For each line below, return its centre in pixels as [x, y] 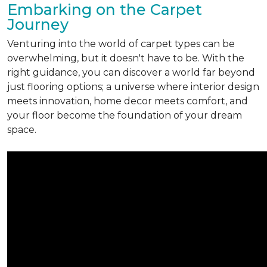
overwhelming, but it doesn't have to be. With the [126, 58]
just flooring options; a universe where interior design [133, 87]
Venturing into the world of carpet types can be [121, 44]
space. [22, 130]
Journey [38, 24]
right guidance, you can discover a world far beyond [131, 72]
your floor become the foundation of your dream [125, 115]
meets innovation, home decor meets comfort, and [128, 101]
